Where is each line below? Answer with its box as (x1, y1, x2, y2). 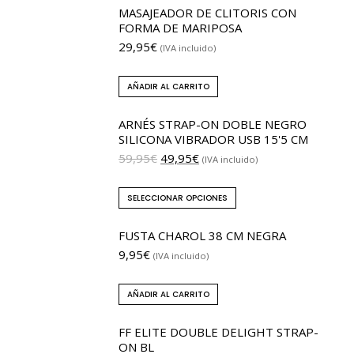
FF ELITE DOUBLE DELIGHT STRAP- (119, 323, 318, 340)
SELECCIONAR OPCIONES (127, 191, 228, 204)
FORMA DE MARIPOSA (119, 19, 242, 36)
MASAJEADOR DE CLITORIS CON (119, 4, 296, 21)
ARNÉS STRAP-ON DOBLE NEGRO (119, 115, 307, 132)
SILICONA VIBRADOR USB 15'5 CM (119, 130, 308, 147)
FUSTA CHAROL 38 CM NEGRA (119, 227, 286, 243)
